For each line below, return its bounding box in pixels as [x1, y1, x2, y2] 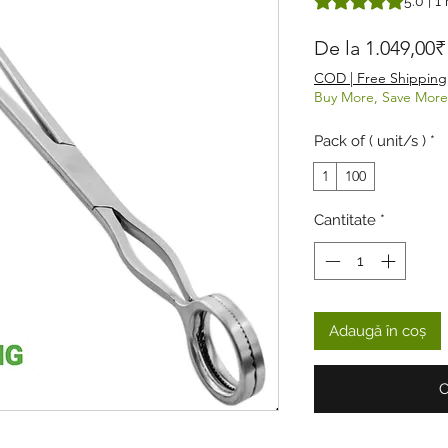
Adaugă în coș [329, 322, 426, 341]
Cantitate [314, 210, 376, 229]
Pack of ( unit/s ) [314, 131, 426, 150]
